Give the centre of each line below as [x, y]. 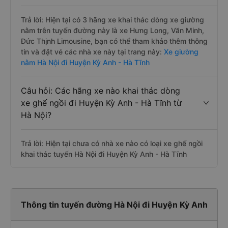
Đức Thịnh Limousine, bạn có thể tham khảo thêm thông [114, 41]
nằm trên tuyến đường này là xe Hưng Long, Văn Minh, [112, 30]
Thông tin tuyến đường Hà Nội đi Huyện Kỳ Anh [114, 205]
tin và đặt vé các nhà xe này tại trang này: [91, 52]
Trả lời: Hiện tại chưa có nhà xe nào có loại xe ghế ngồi [112, 143]
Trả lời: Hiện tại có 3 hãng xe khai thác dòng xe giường [112, 20]
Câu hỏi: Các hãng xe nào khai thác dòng [101, 91]
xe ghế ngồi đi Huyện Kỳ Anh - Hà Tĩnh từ [101, 103]
